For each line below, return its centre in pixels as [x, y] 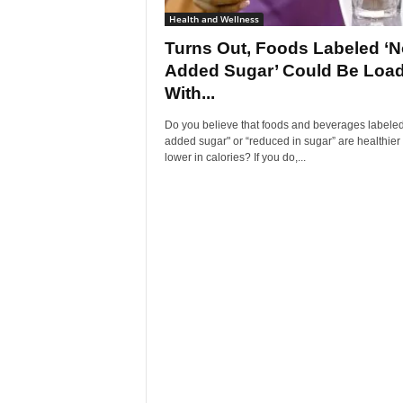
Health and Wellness [214, 19]
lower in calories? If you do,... [235, 157]
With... [189, 93]
